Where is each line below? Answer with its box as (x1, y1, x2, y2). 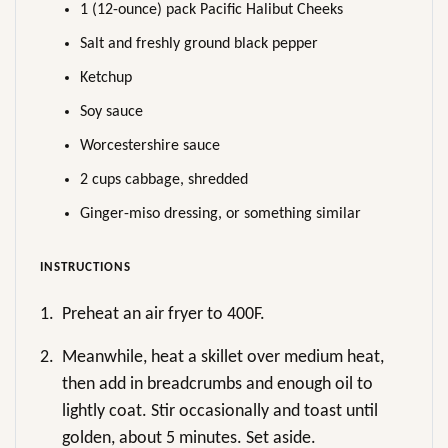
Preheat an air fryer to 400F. (62, 305, 265, 325)
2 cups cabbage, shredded (80, 172, 248, 189)
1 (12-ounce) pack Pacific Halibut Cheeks (80, 2, 343, 19)
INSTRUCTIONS (40, 261, 131, 275)
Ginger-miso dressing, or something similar (80, 206, 361, 223)
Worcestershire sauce (80, 138, 220, 155)
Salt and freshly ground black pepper (80, 36, 318, 53)
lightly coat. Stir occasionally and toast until (62, 402, 378, 422)
